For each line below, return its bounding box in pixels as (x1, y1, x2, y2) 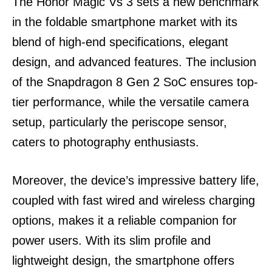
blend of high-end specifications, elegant (12, 35, 228, 49)
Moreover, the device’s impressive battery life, (12, 174, 259, 187)
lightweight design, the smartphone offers (12, 254, 234, 267)
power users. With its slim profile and (12, 234, 211, 247)
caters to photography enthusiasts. (12, 135, 199, 149)
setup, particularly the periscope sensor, (12, 115, 227, 129)
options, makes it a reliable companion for (12, 214, 237, 227)
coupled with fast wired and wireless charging (12, 194, 255, 207)
